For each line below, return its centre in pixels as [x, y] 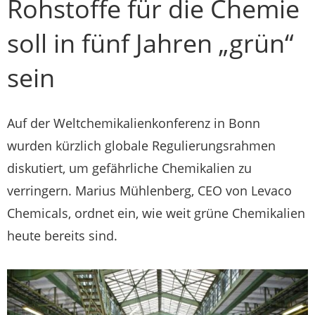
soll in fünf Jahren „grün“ [150, 43]
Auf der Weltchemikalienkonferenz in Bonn [134, 123]
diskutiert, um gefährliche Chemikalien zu [129, 168]
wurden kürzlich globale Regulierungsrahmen [141, 146]
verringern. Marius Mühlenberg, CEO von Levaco [149, 191]
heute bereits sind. [62, 236]
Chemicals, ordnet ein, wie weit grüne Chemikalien [156, 213]
